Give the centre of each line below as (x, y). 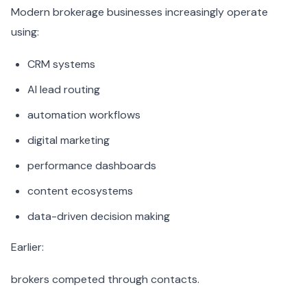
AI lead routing (64, 90)
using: (25, 32)
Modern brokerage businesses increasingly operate (139, 12)
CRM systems (61, 64)
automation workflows (84, 115)
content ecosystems (80, 191)
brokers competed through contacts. (105, 280)
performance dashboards (92, 166)
